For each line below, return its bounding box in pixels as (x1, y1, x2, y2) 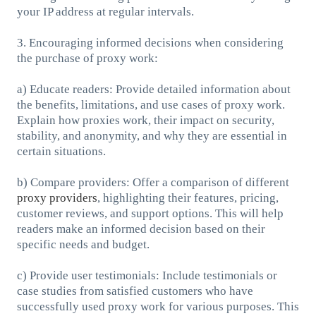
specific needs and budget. (16, 237, 150, 251)
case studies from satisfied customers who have (16, 284, 253, 298)
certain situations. (16, 144, 106, 158)
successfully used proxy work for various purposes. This (16, 299, 299, 313)
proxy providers (16, 190, 97, 205)
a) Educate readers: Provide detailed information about (16, 82, 291, 96)
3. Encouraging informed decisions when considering (16, 35, 284, 49)
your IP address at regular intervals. (16, 4, 194, 18)
